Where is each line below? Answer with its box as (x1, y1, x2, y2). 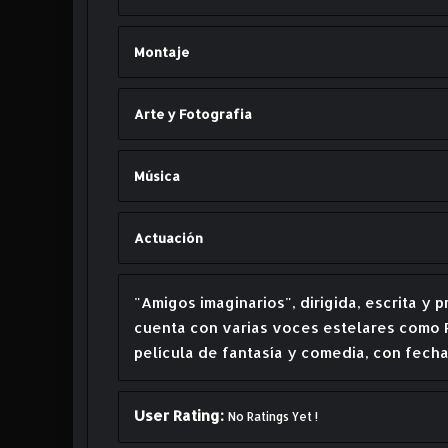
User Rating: (134, 406, 228, 426)
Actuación (134, 230, 203, 247)
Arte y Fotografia (134, 106, 252, 123)
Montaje (134, 44, 189, 61)
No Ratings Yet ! (228, 409, 318, 425)
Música (134, 168, 180, 185)
